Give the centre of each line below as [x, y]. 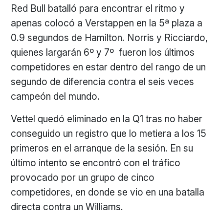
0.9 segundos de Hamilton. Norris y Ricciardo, [109, 38]
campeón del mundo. [55, 96]
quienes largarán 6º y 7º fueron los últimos [103, 52]
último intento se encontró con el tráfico [96, 163]
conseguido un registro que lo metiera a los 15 [109, 133]
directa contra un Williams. [67, 207]
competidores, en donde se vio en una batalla [108, 192]
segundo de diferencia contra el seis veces [103, 82]
